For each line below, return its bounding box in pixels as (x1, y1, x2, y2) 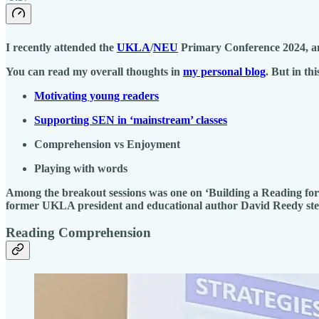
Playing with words (34, 162, 127, 174)
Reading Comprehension (6, 225, 151, 241)
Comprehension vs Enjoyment (34, 137, 180, 150)
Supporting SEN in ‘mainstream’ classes (34, 113, 227, 126)
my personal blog (183, 65, 266, 78)
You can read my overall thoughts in (6, 65, 183, 78)
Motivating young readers (34, 89, 159, 102)
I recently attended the (6, 41, 117, 53)
